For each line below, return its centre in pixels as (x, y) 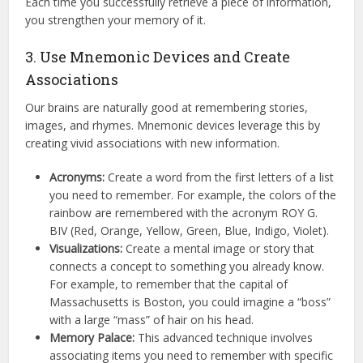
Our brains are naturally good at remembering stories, (167, 108)
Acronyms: (77, 177)
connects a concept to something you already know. (187, 267)
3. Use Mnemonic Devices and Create (158, 57)
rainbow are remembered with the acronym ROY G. (184, 213)
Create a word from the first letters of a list (220, 177)
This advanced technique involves (224, 338)
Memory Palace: (92, 338)
